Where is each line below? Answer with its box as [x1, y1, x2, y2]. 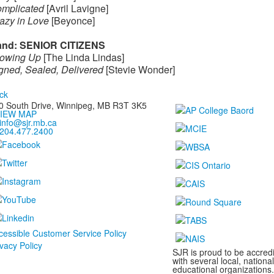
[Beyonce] [48, 13, 95, 28]
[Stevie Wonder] [103, 62, 175, 76]
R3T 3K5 [112, 99, 147, 111]
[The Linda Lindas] [40, 50, 124, 64]
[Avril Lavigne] [43, 1, 108, 15]
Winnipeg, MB [56, 99, 113, 111]
